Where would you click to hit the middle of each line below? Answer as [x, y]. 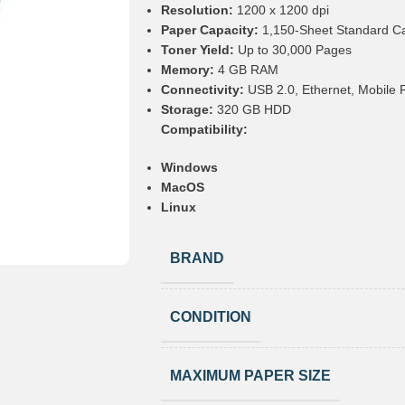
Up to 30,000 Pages [292, 49]
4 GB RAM [246, 69]
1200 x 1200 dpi [281, 9]
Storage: [187, 109]
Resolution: [197, 9]
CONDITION [210, 316]
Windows [189, 167]
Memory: [187, 69]
